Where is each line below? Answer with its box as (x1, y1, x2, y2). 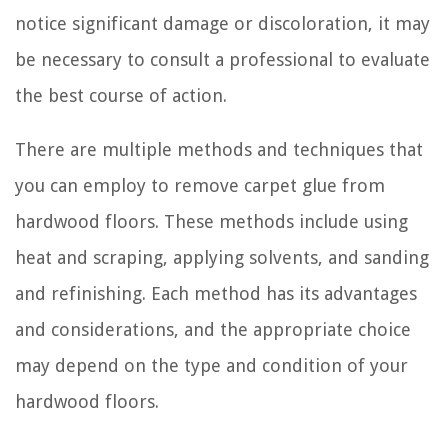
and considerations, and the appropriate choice (15, 318, 411, 340)
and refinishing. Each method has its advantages (15, 282, 417, 304)
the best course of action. (15, 84, 227, 106)
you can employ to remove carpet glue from (15, 174, 385, 196)
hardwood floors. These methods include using (15, 210, 408, 232)
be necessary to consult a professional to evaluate (15, 48, 430, 70)
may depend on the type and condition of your (15, 354, 408, 376)
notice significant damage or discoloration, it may (15, 12, 430, 34)
